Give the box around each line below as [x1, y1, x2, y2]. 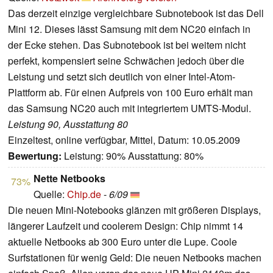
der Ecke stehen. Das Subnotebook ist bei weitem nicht [8, 38, 246, 52]
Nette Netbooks [34, 171, 105, 186]
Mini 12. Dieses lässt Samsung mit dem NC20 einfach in [8, 22, 250, 37]
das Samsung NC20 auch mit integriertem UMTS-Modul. [8, 101, 251, 116]
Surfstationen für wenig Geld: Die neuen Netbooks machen [8, 250, 261, 265]
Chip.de [67, 187, 101, 202]
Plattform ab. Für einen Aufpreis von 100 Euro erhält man [8, 85, 253, 100]
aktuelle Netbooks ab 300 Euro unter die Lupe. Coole [8, 235, 237, 249]
